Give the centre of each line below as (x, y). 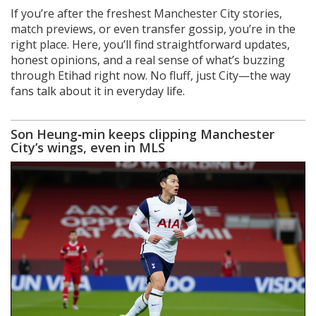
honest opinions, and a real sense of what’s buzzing (148, 60)
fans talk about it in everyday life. (98, 91)
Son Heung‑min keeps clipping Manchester (142, 134)
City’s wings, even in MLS (88, 147)
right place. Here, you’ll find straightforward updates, (150, 44)
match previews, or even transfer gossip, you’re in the (153, 29)
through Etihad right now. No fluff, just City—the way (151, 75)
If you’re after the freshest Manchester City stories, (146, 13)
